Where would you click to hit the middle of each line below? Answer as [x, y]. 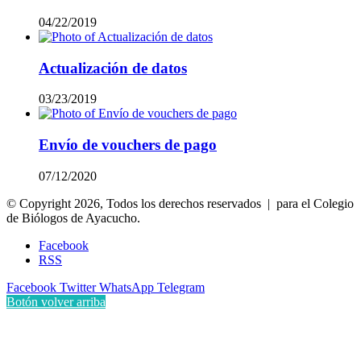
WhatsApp [127, 287]
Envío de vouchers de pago [128, 145]
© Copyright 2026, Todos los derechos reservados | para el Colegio [180, 203]
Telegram [181, 287]
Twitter [78, 287]
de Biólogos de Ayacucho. [73, 218]
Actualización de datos [113, 68]
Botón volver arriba [56, 301]
